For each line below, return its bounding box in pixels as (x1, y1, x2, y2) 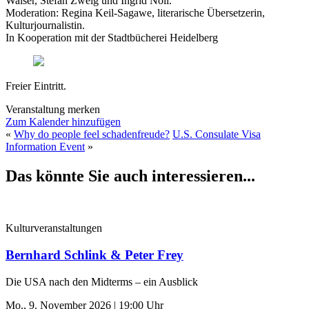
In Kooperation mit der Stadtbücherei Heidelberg (6, 31, 218, 43)
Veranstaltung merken (6, 103, 100, 115)
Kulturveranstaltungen (6, 222, 102, 235)
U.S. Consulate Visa (172, 128, 261, 140)
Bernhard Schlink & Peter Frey (6, 248, 183, 263)
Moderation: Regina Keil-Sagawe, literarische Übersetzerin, (6, 6, 265, 19)
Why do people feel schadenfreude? (14, 128, 170, 140)
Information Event (6, 140, 85, 152)
